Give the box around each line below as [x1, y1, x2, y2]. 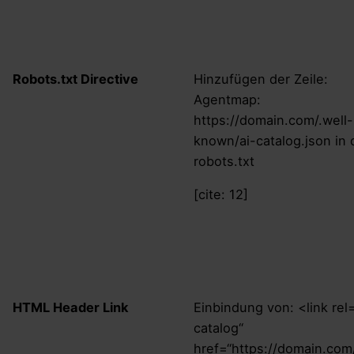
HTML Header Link [13, 299, 129, 315]
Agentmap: [194, 91, 261, 107]
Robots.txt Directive [13, 70, 138, 87]
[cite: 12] [194, 186, 248, 203]
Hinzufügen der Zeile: [194, 70, 328, 87]
